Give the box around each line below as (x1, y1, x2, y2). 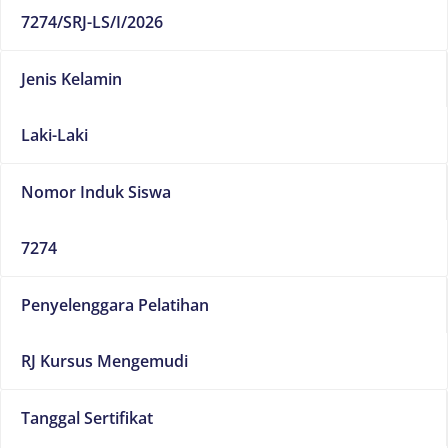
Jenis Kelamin (21, 67, 122, 90)
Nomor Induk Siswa (21, 180, 171, 203)
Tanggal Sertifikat (21, 406, 153, 429)
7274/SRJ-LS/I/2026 (21, 10, 163, 33)
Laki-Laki (21, 123, 88, 146)
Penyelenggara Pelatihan (21, 293, 209, 316)
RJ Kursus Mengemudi (21, 349, 188, 372)
